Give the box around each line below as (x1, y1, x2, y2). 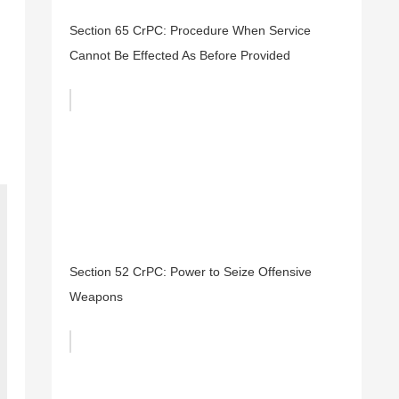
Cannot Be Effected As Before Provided (69, 48, 290, 62)
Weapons (69, 289, 123, 304)
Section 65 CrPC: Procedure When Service (69, 23, 311, 37)
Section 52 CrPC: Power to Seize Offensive (69, 265, 312, 279)
